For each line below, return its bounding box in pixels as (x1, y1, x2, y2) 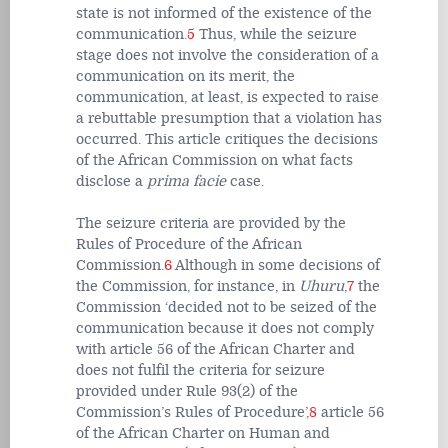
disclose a (76, 172, 147, 190)
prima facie (147, 172, 226, 190)
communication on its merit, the (76, 67, 295, 85)
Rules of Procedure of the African (76, 235, 302, 253)
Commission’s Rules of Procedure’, (76, 403, 309, 421)
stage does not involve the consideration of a (76, 46, 379, 64)
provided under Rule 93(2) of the (76, 382, 298, 400)
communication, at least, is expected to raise (76, 88, 379, 106)
